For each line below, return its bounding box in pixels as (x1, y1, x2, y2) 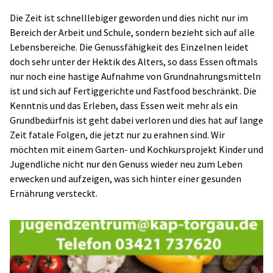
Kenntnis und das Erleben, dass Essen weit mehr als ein (10, 99, 238, 112)
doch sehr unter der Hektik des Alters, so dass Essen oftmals (10, 55, 258, 68)
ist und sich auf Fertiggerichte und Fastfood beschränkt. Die (10, 85, 257, 97)
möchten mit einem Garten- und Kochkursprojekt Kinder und (10, 143, 263, 155)
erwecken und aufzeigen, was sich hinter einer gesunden (10, 172, 241, 185)
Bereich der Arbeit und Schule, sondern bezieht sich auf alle (10, 26, 255, 38)
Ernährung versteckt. (10, 187, 97, 199)
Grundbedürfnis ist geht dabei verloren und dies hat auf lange (10, 114, 263, 126)
